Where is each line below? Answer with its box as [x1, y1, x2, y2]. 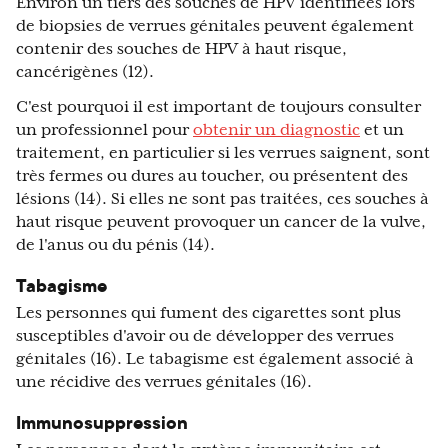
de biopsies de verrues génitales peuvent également [16, 17, 414, 36]
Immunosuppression [16, 410, 188, 436]
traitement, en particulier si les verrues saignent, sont [16, 144, 430, 163]
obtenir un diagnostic [193, 121, 360, 140]
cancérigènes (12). [16, 63, 154, 82]
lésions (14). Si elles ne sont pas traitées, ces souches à [16, 190, 429, 209]
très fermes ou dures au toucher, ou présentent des [16, 167, 408, 186]
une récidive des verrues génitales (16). [16, 373, 312, 392]
